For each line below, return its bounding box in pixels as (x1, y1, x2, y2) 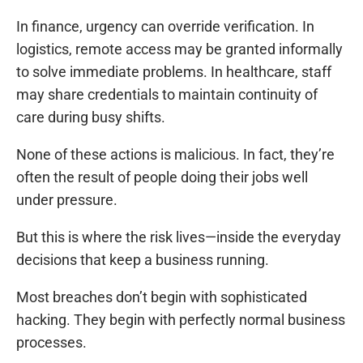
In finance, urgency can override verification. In (16, 18, 314, 36)
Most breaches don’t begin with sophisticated (16, 288, 307, 306)
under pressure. (16, 191, 117, 209)
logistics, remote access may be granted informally (16, 41, 343, 58)
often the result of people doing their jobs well (16, 169, 308, 186)
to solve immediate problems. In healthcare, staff (16, 63, 331, 81)
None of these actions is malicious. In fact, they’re (16, 146, 335, 164)
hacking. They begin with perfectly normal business (16, 311, 345, 329)
